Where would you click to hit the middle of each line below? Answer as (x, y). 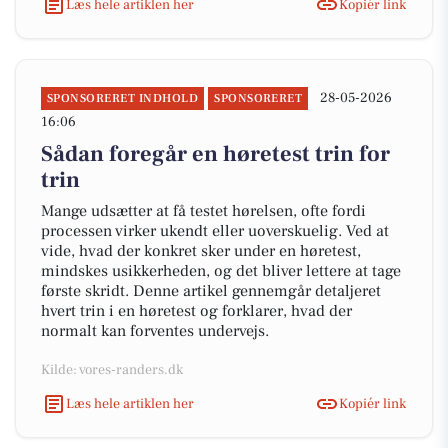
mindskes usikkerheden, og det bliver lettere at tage (221, 271)
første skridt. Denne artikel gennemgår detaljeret (211, 291)
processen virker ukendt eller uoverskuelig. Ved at (215, 231)
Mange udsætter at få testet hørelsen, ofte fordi (203, 211)
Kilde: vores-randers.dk (112, 370)
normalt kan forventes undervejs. (155, 331)
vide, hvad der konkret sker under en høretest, (201, 251)
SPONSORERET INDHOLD (123, 98)
